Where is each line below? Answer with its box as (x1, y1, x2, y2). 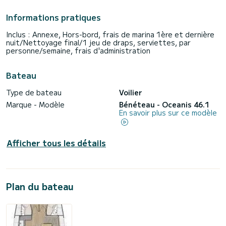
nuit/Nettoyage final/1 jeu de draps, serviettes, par (6, 37, 191, 48)
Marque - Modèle (6, 99, 65, 110)
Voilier (119, 87, 142, 98)
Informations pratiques (6, 11, 101, 24)
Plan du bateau (6, 179, 74, 193)
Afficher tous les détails (7, 136, 106, 149)
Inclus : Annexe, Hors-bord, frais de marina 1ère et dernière (6, 29, 214, 40)
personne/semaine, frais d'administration (6, 45, 150, 56)
